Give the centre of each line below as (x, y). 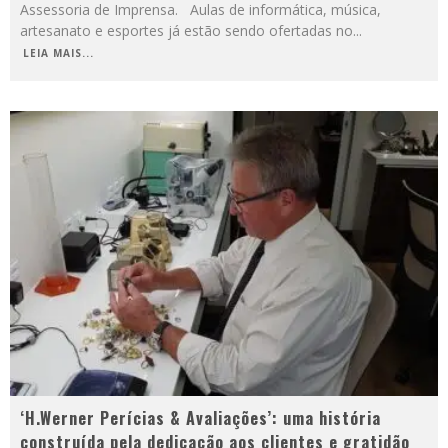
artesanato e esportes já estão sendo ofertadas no (186, 30)
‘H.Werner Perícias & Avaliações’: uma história (200, 418)
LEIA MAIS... (58, 52)
